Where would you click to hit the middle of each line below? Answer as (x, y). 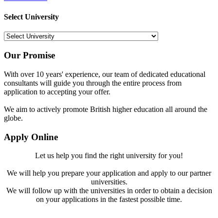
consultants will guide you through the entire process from (93, 83)
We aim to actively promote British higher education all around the (106, 109)
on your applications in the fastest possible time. (109, 200)
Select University (31, 17)
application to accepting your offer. (57, 91)
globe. (13, 118)
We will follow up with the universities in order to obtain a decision (109, 191)
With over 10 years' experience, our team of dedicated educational (105, 74)
